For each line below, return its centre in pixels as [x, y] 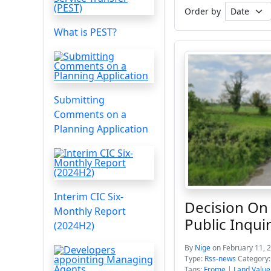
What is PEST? [85, 32]
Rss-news [220, 259]
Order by [203, 11]
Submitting [79, 100]
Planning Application [101, 129]
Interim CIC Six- [89, 197]
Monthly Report [90, 211]
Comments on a [90, 114]
